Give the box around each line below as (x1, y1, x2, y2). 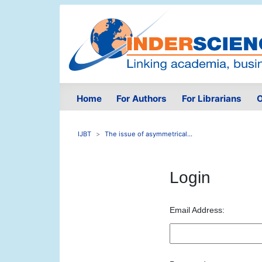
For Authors (116, 93, 167, 105)
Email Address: (169, 205, 225, 215)
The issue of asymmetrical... (105, 130, 192, 139)
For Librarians (181, 93, 242, 105)
